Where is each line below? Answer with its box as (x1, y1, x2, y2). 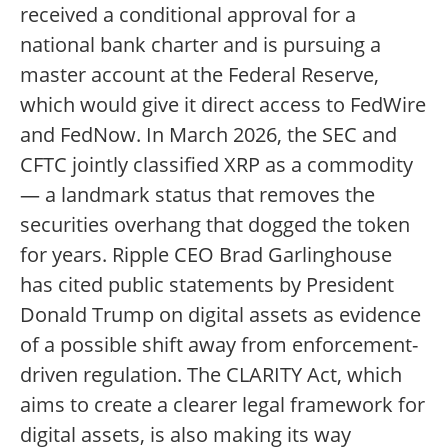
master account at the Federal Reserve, (20, 61, 379, 89)
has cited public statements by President (20, 271, 394, 299)
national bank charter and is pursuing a (20, 31, 381, 59)
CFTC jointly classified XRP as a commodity (20, 151, 413, 179)
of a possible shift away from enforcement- (20, 331, 418, 359)
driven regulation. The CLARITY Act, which (20, 361, 402, 389)
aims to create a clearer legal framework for (20, 391, 425, 419)
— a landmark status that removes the (20, 181, 375, 209)
